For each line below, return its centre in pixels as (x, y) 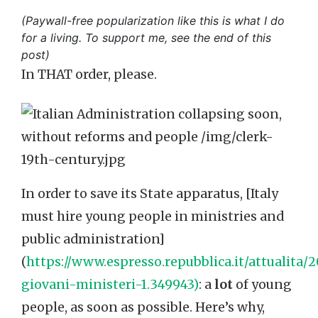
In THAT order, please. (89, 75)
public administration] (93, 239)
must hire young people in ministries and (153, 216)
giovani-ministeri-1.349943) (110, 285)
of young (262, 285)
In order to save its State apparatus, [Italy (150, 194)
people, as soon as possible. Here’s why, (143, 307)
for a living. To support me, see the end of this (146, 38)
